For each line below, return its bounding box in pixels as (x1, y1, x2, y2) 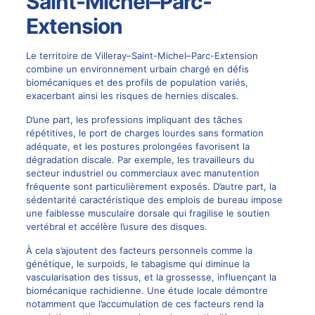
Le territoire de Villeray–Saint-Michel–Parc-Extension (25, 49, 258, 61)
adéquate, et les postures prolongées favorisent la (25, 140, 250, 152)
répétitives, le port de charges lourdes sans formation (25, 127, 264, 139)
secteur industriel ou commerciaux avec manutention (25, 167, 259, 179)
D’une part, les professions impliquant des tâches (25, 113, 243, 125)
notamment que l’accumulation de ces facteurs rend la (25, 297, 264, 309)
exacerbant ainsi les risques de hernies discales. (25, 89, 239, 101)
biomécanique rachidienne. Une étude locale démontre (25, 284, 268, 296)
